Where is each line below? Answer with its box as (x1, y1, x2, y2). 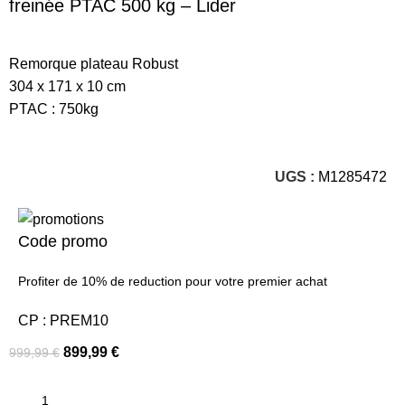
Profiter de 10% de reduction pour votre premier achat (18, 273, 328, 288)
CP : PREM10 (18, 312, 109, 328)
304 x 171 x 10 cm (9, 79, 127, 95)
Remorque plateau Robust (9, 56, 179, 72)
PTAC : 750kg (9, 101, 99, 118)
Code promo (18, 231, 108, 250)
